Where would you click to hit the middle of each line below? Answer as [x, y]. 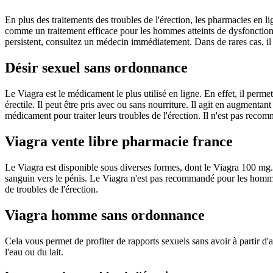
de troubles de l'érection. [51, 190]
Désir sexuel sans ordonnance [96, 68]
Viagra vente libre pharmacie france [119, 142]
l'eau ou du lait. [34, 252]
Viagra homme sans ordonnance [105, 215]
